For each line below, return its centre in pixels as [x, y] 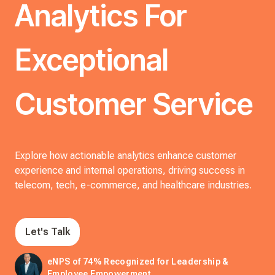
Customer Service [134, 104]
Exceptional [92, 60]
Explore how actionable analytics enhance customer [126, 156]
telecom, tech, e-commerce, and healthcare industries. [133, 185]
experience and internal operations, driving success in [130, 170]
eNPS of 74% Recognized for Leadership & [138, 261]
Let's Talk [48, 232]
